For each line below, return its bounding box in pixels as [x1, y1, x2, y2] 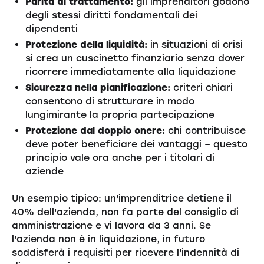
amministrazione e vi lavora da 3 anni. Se [11, 220, 211, 232]
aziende [25, 165, 64, 177]
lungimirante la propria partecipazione [25, 108, 215, 120]
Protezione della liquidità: [25, 38, 148, 50]
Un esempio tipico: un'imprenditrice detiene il [11, 193, 232, 204]
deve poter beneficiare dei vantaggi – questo [25, 138, 248, 150]
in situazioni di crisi [147, 38, 243, 50]
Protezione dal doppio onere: [25, 124, 166, 136]
